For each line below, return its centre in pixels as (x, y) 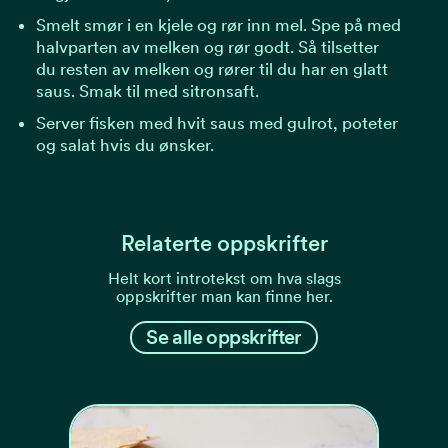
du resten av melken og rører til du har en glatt (211, 68)
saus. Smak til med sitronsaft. (147, 90)
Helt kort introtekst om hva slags (224, 278)
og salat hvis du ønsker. (124, 144)
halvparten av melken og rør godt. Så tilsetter (207, 46)
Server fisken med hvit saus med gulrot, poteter (216, 122)
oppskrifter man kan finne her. (224, 296)
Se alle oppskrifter (224, 337)
